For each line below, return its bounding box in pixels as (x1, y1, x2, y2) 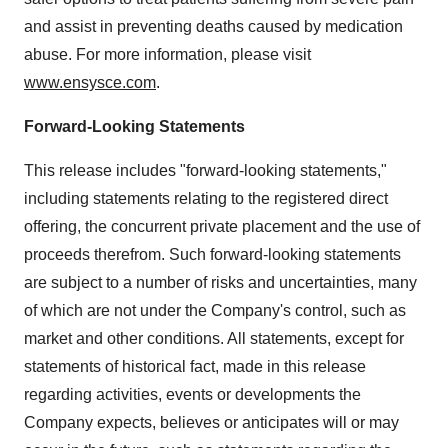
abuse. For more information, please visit (24, 45, 311, 63)
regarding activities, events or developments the (24, 385, 361, 403)
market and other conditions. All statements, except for (24, 329, 404, 347)
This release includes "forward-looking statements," (24, 161, 387, 179)
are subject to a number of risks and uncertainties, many (24, 273, 417, 291)
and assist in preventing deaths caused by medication (24, 17, 403, 35)
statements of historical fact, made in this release (24, 357, 366, 375)
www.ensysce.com (24, 73, 156, 91)
